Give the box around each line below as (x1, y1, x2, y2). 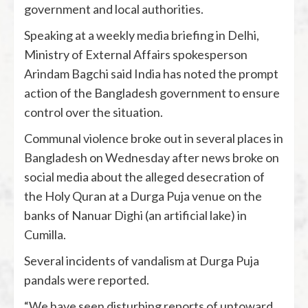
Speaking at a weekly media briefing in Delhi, (24, 27, 259, 43)
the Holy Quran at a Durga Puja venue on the (24, 188, 262, 203)
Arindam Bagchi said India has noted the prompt (24, 65, 278, 81)
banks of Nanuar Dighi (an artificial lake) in (24, 207, 247, 223)
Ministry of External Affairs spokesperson (24, 46, 247, 62)
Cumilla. (24, 226, 66, 242)
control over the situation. (24, 104, 163, 120)
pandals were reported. (24, 272, 149, 287)
